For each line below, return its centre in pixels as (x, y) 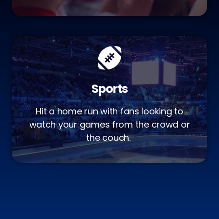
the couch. (109, 138)
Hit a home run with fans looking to (109, 111)
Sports (109, 89)
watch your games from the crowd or (109, 124)
